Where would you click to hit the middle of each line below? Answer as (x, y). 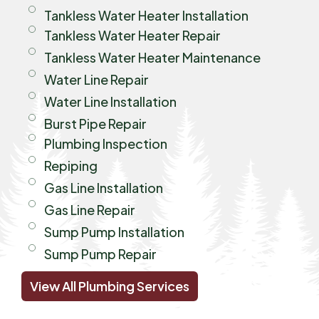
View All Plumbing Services (110, 286)
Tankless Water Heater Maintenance (152, 57)
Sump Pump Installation (114, 231)
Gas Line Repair (89, 209)
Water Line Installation (110, 101)
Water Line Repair (96, 79)
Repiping (70, 165)
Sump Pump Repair (100, 253)
